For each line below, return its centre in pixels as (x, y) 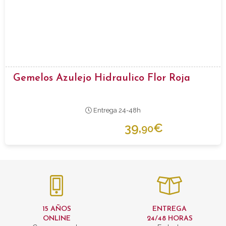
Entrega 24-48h (116, 110)
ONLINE (56, 219)
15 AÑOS (56, 209)
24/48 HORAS (169, 219)
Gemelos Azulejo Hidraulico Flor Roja (102, 78)
